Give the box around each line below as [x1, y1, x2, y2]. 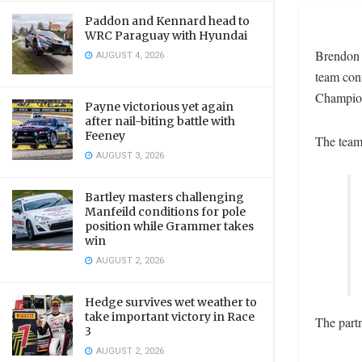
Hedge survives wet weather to [85, 295, 257, 309]
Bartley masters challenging [85, 190, 244, 204]
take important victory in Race [85, 309, 255, 324]
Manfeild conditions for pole [85, 204, 246, 219]
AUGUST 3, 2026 [94, 149, 164, 162]
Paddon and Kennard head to [85, 14, 250, 28]
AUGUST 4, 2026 [94, 48, 164, 62]
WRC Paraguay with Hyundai [85, 28, 247, 43]
